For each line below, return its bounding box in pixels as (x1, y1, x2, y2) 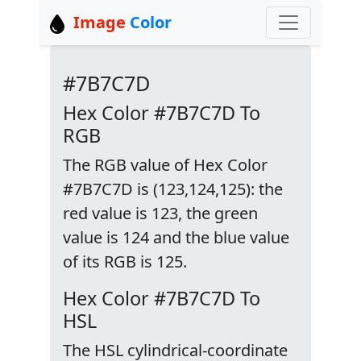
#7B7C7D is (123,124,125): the (63, 178, 283, 200)
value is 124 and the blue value (63, 226, 289, 248)
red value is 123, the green (63, 202, 258, 224)
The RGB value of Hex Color (63, 154, 268, 176)
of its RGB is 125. (63, 251, 187, 272)
